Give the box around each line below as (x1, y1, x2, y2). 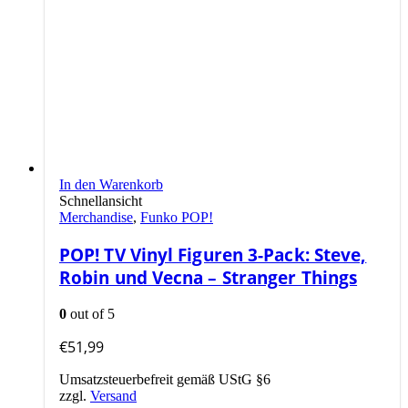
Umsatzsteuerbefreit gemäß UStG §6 (59, 371, 270, 387)
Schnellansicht (59, 193, 142, 209)
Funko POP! (140, 209, 213, 226)
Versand (90, 387, 137, 403)
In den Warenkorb (59, 177, 163, 193)
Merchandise (59, 209, 133, 226)
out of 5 (66, 305, 115, 321)
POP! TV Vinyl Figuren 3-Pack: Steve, (59, 242, 367, 266)
